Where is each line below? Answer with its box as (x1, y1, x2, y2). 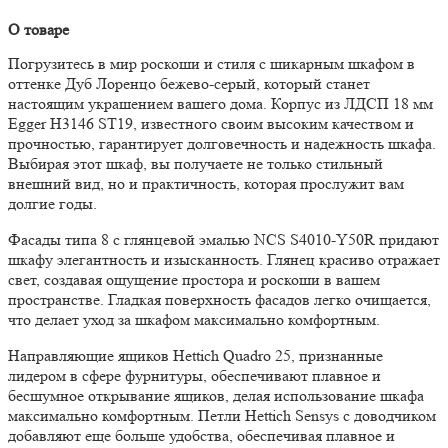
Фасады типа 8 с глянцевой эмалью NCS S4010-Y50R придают (8, 230, 439, 250)
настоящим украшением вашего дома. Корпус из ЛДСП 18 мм (8, 94, 433, 114)
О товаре (8, 20, 69, 40)
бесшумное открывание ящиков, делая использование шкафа (8, 386, 424, 406)
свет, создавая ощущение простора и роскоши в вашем (8, 270, 380, 290)
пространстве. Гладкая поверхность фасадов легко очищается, (8, 290, 431, 310)
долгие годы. (8, 194, 97, 214)
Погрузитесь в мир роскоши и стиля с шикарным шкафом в (8, 54, 415, 74)
